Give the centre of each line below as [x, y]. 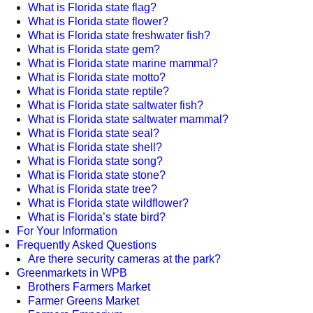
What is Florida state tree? [93, 189]
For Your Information [67, 231]
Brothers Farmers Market [89, 286]
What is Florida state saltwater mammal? [128, 119]
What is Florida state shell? [95, 147]
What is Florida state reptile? [99, 91]
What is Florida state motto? [97, 77]
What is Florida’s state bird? [97, 217]
